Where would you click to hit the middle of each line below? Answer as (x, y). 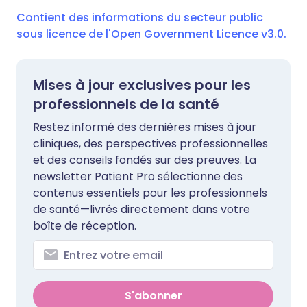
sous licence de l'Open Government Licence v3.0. (151, 34)
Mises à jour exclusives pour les (142, 85)
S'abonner (153, 296)
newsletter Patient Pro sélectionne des (138, 176)
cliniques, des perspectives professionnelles (150, 144)
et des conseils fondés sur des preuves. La (145, 160)
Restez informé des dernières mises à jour (145, 127)
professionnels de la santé (126, 104)
